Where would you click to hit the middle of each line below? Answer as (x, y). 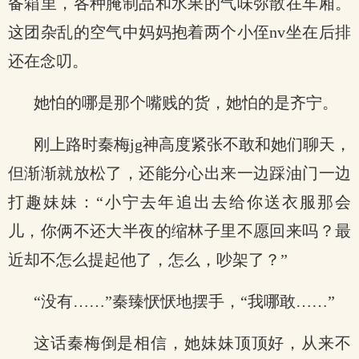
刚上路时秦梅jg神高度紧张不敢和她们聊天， (192, 144)
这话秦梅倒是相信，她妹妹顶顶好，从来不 (192, 343)
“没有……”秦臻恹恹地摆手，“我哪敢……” (184, 301)
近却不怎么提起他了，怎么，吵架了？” (148, 260)
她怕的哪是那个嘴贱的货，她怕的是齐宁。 (186, 103)
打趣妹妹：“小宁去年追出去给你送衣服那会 (179, 202)
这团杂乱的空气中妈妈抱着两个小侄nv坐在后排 (179, 32)
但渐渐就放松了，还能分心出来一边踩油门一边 (179, 173)
